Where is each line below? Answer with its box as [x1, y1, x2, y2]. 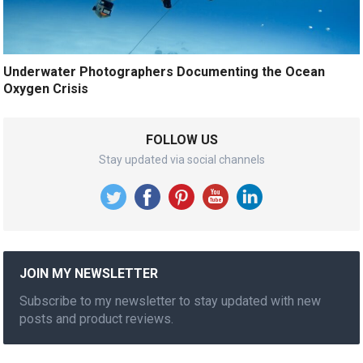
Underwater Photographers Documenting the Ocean [3, 63, 326, 79]
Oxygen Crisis [3, 80, 89, 96]
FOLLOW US [145, 131, 218, 147]
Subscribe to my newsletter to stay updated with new [19, 293, 322, 309]
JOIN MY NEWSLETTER [19, 265, 159, 281]
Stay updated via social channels [98, 152, 265, 166]
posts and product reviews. [19, 310, 174, 327]
